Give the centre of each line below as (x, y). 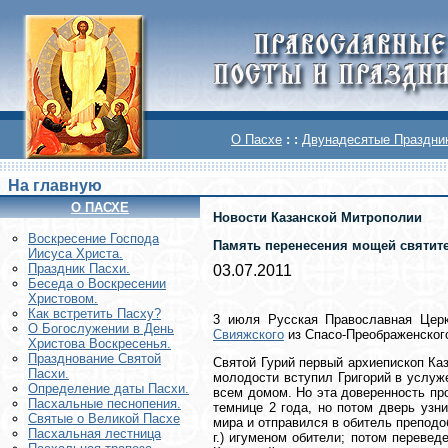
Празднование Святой (94, 359)
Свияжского (248, 334)
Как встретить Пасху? (94, 314)
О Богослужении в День (101, 329)
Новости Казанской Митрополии (317, 217)
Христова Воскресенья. (99, 344)
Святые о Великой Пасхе (104, 419)
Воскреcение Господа (93, 239)
